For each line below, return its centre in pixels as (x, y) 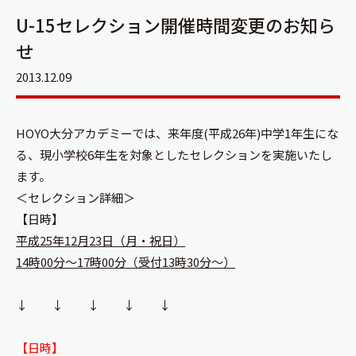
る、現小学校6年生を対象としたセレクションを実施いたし (174, 155)
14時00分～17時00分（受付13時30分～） (126, 262)
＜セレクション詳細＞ (75, 197)
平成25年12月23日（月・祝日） (101, 240)
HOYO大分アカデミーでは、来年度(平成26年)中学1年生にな (177, 133)
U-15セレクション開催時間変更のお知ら (176, 25)
